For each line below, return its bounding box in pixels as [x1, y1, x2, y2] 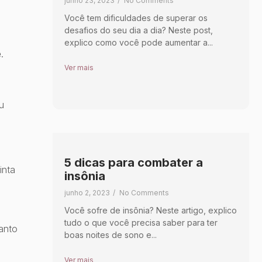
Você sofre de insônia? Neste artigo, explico [64, 205, 237, 215]
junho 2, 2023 [64, 188, 110, 197]
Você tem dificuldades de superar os [64, 12, 208, 23]
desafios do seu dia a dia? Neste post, [64, 25, 213, 35]
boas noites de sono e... [64, 229, 157, 240]
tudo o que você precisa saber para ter [64, 217, 218, 227]
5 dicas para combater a [64, 155, 203, 170]
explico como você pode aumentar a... [64, 37, 213, 47]
